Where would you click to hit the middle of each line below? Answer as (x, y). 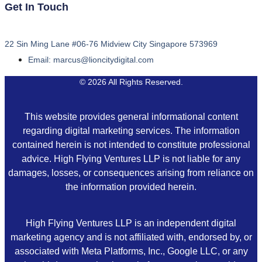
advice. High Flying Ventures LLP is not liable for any (131, 159)
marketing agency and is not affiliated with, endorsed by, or (131, 237)
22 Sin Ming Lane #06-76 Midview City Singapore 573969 (111, 44)
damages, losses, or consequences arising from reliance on (131, 173)
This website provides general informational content (131, 117)
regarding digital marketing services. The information (131, 131)
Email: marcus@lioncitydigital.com (91, 60)
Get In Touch (37, 7)
